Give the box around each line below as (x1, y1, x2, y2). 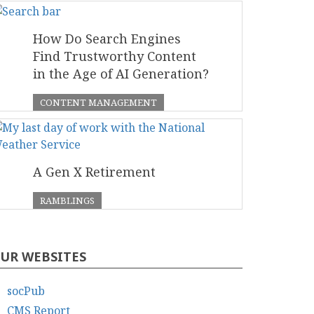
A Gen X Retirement (33, 163, 156, 180)
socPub (7, 282, 45, 299)
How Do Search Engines (33, 29, 181, 47)
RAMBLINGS (40, 193, 95, 207)
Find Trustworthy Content (33, 47, 196, 64)
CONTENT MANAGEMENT (40, 95, 157, 109)
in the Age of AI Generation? (33, 64, 209, 82)
